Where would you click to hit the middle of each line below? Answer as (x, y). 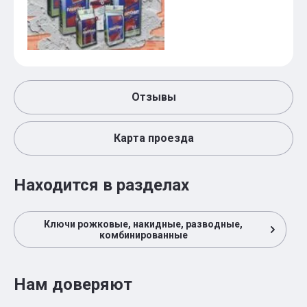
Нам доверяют (73, 284)
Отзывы (153, 97)
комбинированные (143, 235)
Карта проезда (153, 138)
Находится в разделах (101, 185)
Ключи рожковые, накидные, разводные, (143, 224)
